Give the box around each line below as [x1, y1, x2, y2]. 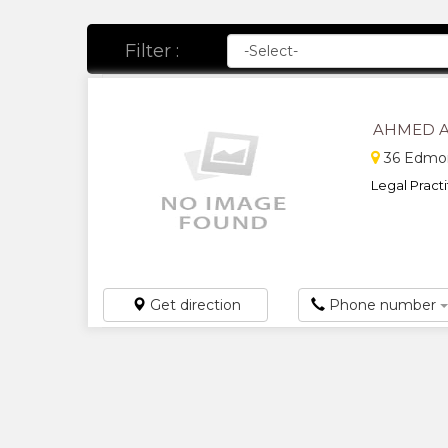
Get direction [146, 295, 241, 314]
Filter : [124, 39, 179, 62]
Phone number [325, 295, 441, 314]
